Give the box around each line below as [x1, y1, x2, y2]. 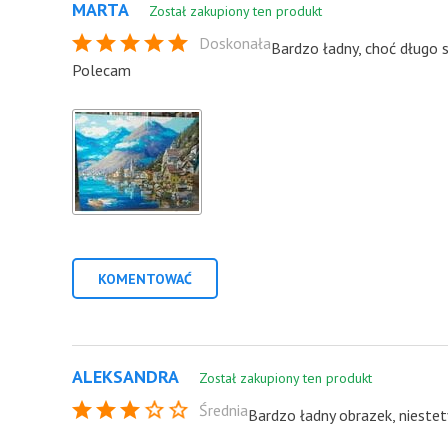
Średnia [199, 400, 248, 420]
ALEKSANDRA [72, 365, 179, 388]
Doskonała [199, 33, 271, 53]
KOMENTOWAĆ [98, 270, 192, 288]
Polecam [72, 60, 131, 80]
